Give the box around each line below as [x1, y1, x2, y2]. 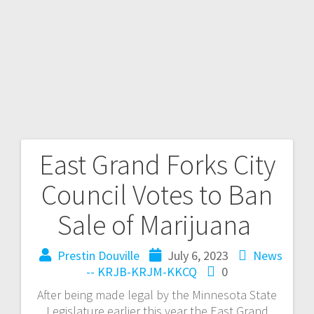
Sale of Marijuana [57, 207, 257, 243]
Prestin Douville [57, 247, 139, 264]
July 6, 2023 [167, 247, 228, 264]
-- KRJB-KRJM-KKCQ [86, 263, 197, 280]
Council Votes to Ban [41, 177, 273, 212]
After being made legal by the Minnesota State [37, 286, 277, 303]
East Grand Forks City [39, 146, 275, 182]
